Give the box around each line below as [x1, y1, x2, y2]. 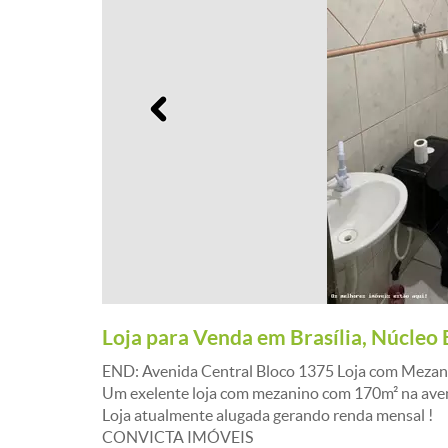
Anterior [174, 86, 249, 108]
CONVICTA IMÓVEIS [102, 428, 253, 446]
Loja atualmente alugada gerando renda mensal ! [102, 406, 433, 424]
